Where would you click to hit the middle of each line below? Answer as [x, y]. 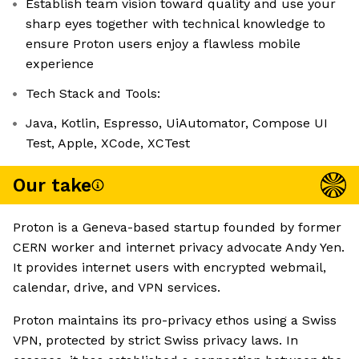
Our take [52, 185]
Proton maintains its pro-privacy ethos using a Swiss [175, 321]
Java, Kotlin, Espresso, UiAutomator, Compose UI [177, 123]
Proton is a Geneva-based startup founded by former [177, 228]
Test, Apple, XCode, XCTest [108, 143]
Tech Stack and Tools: [93, 94]
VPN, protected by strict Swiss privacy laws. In [155, 341]
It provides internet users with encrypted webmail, [169, 268]
